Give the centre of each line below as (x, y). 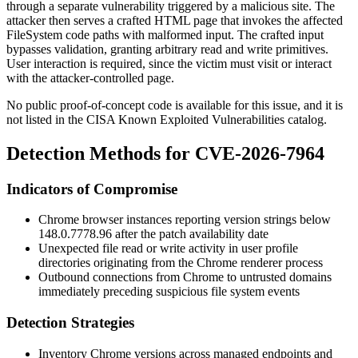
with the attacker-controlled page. (90, 78)
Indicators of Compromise (92, 189)
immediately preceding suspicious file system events (169, 292)
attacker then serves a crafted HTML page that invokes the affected (175, 20)
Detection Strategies (70, 323)
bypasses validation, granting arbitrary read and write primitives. (167, 49)
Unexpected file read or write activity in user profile (168, 249)
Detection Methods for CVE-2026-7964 (165, 153)
